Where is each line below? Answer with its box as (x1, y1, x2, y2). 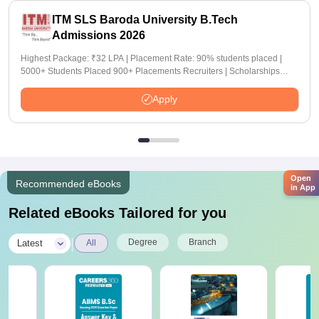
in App (291, 182, 315, 192)
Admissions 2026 (52, 29, 145, 41)
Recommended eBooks (16, 178, 121, 189)
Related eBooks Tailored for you (9, 205, 226, 221)
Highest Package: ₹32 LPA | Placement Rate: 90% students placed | (21, 53, 282, 63)
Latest (17, 238, 43, 249)
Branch (189, 237, 216, 247)
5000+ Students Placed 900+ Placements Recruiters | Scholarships (21, 66, 280, 76)
